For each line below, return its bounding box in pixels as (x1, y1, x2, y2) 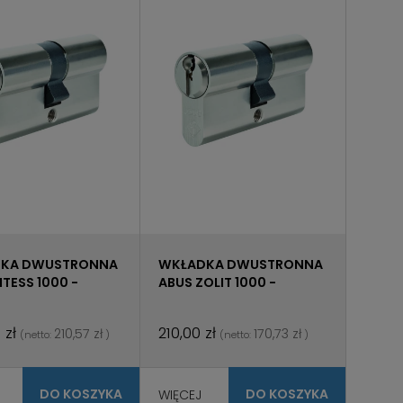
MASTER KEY (158, 291, 239, 310)
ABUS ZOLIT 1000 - (158, 273, 277, 292)
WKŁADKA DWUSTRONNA (158, 255, 324, 274)
